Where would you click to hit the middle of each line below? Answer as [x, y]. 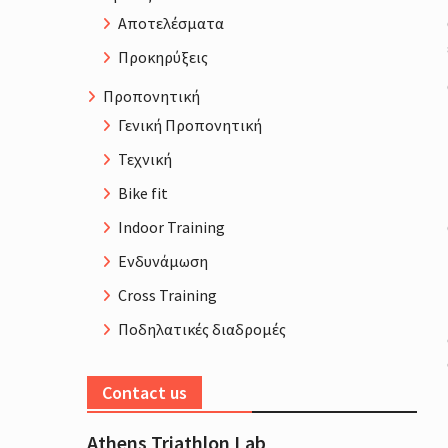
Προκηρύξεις [163, 57]
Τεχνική [145, 159]
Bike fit [143, 193]
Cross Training [167, 295]
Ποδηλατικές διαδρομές [202, 329]
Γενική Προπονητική [190, 125]
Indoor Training [171, 227]
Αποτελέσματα [171, 23]
